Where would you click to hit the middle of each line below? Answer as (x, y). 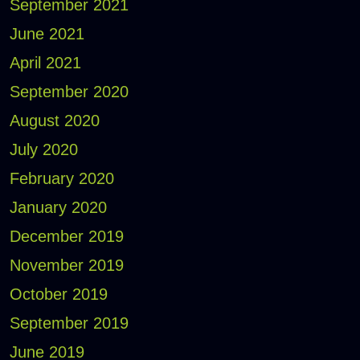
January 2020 (58, 208)
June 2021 (47, 34)
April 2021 (45, 63)
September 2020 (69, 92)
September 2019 (69, 323)
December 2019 (66, 237)
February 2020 (61, 179)
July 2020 (43, 150)
